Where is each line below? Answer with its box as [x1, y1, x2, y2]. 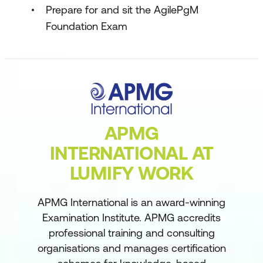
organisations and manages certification [37, 241, 226, 254]
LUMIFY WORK [69, 161, 194, 184]
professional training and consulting [48, 226, 215, 239]
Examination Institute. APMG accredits [42, 211, 221, 224]
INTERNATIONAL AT [49, 141, 214, 164]
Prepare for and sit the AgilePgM [46, 4, 198, 16]
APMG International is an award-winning [38, 195, 225, 208]
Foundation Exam [46, 20, 127, 32]
